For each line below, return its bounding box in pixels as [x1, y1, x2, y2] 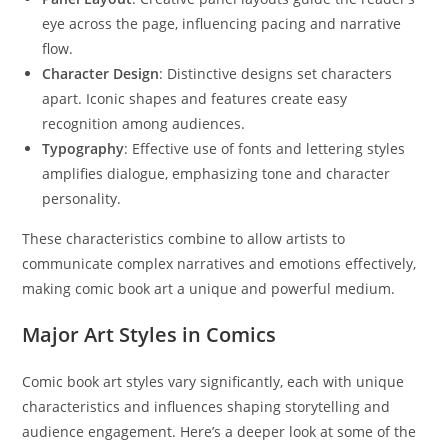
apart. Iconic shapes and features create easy [42, 89, 348, 108]
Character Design [42, 64, 160, 83]
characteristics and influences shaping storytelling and [22, 397, 391, 416]
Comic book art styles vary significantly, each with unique [22, 372, 405, 391]
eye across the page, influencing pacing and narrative [42, 14, 402, 33]
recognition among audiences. [42, 114, 246, 133]
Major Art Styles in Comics [22, 321, 277, 348]
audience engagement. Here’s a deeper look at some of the [22, 422, 417, 441]
